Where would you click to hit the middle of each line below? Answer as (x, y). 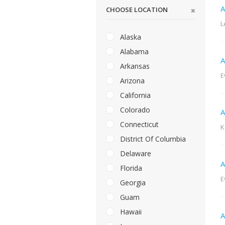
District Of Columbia (152, 139)
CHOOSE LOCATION (137, 10)
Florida (130, 168)
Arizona (131, 81)
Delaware (135, 154)
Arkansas (134, 66)
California (134, 95)
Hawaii (130, 212)
